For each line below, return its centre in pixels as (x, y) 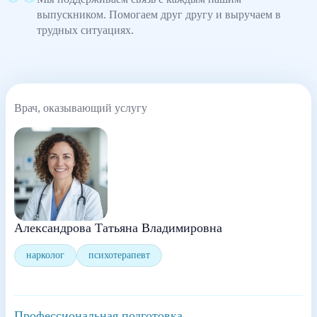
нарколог (45, 255)
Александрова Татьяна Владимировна (118, 228)
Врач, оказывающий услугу (81, 108)
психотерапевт (119, 255)
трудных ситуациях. (85, 30)
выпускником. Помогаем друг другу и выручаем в (159, 15)
